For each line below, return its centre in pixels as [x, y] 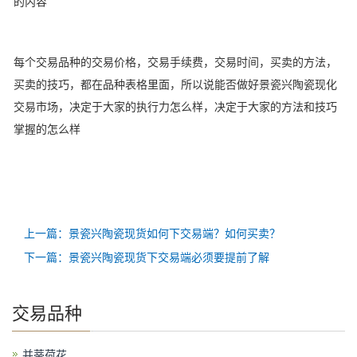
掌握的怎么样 [47, 129]
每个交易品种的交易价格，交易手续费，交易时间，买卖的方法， [175, 62]
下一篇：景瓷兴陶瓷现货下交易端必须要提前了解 [147, 257]
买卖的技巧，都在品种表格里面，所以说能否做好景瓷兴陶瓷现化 [175, 84]
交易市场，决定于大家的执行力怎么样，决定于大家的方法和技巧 [175, 107]
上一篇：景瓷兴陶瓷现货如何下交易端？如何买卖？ [152, 233]
